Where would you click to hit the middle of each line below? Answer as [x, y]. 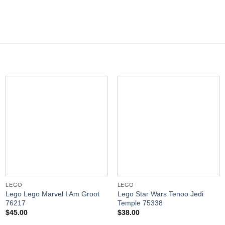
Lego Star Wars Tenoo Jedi [160, 194]
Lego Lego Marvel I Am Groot [53, 194]
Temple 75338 [140, 203]
